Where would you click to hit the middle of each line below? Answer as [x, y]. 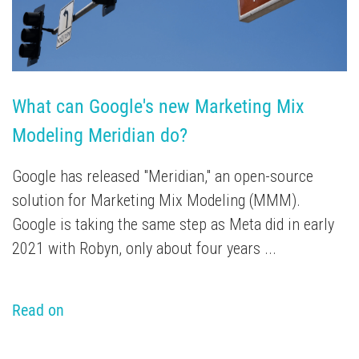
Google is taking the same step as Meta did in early [173, 225]
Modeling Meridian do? [100, 136]
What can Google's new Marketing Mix [158, 107]
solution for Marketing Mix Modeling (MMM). [156, 201]
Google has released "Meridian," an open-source [163, 177]
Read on [38, 311]
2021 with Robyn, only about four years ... [144, 249]
